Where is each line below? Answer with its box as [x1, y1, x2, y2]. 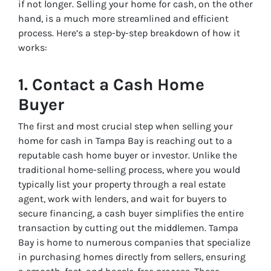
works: [18, 42, 47, 54]
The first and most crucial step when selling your [18, 120, 233, 132]
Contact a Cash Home [32, 74, 204, 95]
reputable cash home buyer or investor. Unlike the [18, 149, 237, 162]
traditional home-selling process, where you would [18, 164, 240, 176]
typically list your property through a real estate [18, 178, 226, 191]
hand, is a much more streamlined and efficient [18, 13, 229, 25]
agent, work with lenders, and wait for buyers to [18, 193, 227, 205]
